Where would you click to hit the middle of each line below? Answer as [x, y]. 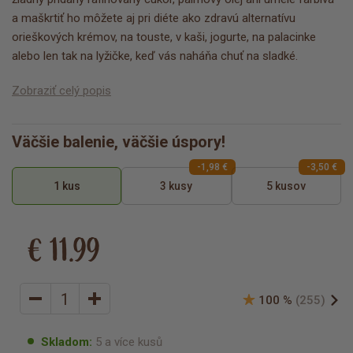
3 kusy [176, 186]
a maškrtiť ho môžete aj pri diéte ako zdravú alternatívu [154, 19]
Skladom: [67, 342]
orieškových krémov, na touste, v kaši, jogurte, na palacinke [164, 37]
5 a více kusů [129, 342]
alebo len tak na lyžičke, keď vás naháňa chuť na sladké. [155, 56]
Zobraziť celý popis [61, 91]
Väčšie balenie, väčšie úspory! [119, 142]
